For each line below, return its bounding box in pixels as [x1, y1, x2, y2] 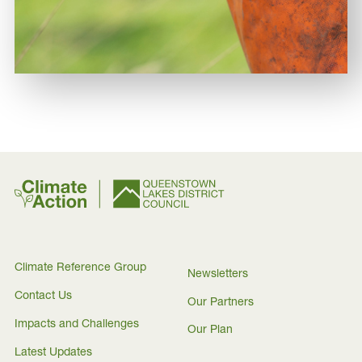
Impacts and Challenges [15, 319, 139, 330]
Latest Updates [15, 347, 92, 359]
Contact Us [15, 291, 72, 302]
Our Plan [187, 325, 233, 337]
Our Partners [187, 297, 254, 309]
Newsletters [187, 268, 248, 280]
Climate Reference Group [15, 263, 146, 274]
